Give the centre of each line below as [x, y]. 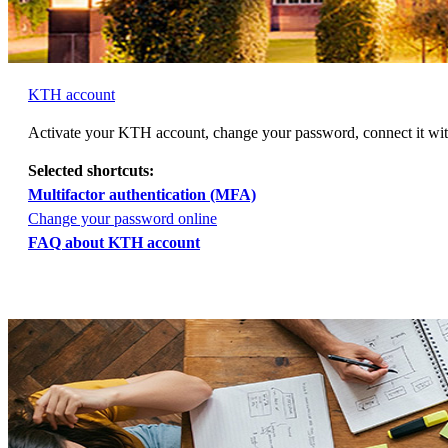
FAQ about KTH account [114, 243]
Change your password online [122, 219]
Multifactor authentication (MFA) [142, 195]
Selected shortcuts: [91, 171]
